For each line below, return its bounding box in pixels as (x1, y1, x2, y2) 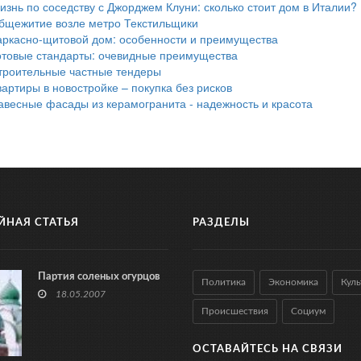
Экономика (268, 277, 318, 288)
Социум (291, 306, 326, 317)
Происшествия (201, 306, 268, 317)
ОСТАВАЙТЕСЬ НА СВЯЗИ (193, 344, 342, 355)
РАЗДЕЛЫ (193, 218, 250, 229)
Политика (201, 277, 246, 288)
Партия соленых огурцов (37, 272, 160, 283)
